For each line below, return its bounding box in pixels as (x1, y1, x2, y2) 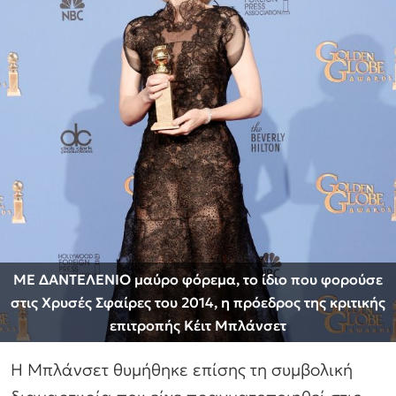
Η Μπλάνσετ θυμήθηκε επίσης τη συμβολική (11, 359, 353, 381)
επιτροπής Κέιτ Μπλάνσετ (110, 316, 286, 335)
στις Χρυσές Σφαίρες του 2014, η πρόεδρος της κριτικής (11, 293, 385, 312)
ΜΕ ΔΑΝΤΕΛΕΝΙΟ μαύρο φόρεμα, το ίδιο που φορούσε (13, 270, 383, 289)
